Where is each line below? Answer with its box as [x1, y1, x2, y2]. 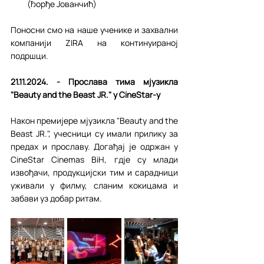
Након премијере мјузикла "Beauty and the [11, 115, 178, 126]
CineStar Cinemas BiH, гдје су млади [11, 154, 178, 165]
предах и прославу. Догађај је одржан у [11, 141, 178, 152]
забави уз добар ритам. [11, 193, 102, 204]
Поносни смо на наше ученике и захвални [11, 24, 178, 35]
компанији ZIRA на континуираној [11, 37, 178, 48]
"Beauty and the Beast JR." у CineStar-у [11, 89, 160, 100]
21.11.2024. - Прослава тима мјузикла [11, 76, 178, 87]
